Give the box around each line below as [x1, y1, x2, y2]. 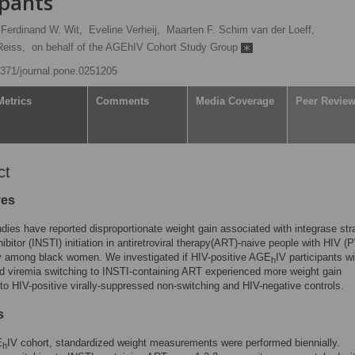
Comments [96, 95, 149, 107]
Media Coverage [196, 95, 274, 107]
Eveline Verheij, [89, 24, 160, 36]
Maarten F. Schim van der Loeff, [166, 24, 315, 36]
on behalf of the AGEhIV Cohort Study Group [32, 41, 241, 53]
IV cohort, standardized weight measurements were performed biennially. [7, 337, 340, 349]
